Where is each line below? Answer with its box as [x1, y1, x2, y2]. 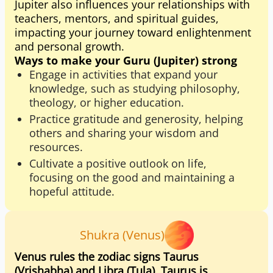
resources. [29, 140, 83, 154]
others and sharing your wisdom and [29, 126, 219, 140]
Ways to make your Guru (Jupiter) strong [15, 53, 237, 68]
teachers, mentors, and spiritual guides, [15, 11, 219, 26]
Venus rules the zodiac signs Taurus [15, 249, 199, 264]
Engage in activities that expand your [29, 67, 218, 82]
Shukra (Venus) [79, 227, 165, 243]
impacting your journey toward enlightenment [15, 25, 251, 40]
